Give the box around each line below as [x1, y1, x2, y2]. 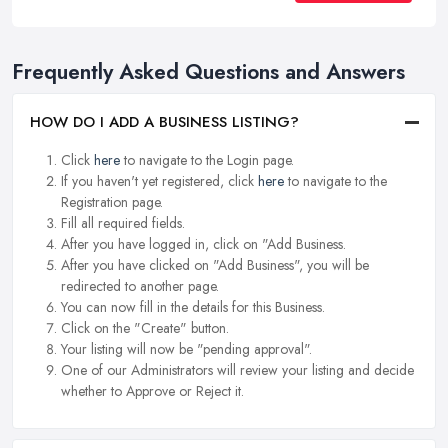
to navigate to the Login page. [120, 150, 294, 171]
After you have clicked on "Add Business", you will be [61, 255, 369, 276]
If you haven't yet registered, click [61, 171, 258, 192]
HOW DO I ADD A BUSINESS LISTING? [30, 111, 299, 134]
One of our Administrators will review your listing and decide [61, 360, 414, 381]
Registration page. [61, 192, 163, 213]
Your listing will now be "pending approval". [61, 339, 312, 360]
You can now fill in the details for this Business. [61, 297, 325, 318]
